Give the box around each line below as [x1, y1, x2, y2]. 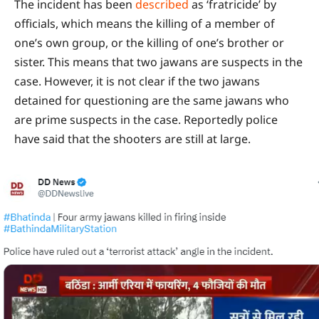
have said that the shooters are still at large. [14, 130, 251, 147]
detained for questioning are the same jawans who [14, 92, 289, 108]
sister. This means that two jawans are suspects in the [14, 53, 303, 70]
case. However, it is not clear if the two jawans [14, 73, 260, 89]
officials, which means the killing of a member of [14, 15, 275, 31]
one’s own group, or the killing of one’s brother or [14, 34, 284, 51]
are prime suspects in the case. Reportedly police [14, 111, 278, 127]
